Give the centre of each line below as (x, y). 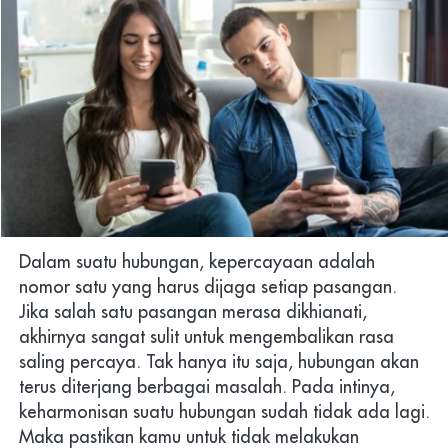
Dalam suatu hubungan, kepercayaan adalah (197, 261)
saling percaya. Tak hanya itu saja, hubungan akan (219, 361)
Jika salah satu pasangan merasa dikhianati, (193, 311)
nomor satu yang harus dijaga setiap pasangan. (208, 286)
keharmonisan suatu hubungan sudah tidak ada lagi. (224, 411)
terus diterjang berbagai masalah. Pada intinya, (207, 386)
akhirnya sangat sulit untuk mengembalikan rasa (206, 336)
